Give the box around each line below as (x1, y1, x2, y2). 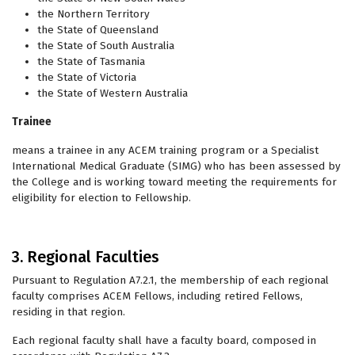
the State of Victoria (37, 71, 136, 84)
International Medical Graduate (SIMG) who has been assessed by (12, 159, 341, 173)
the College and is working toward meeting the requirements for (12, 175, 337, 189)
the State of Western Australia (37, 86, 188, 100)
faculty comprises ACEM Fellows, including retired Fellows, (12, 289, 303, 303)
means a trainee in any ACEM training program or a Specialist (12, 143, 319, 157)
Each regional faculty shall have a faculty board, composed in (12, 334, 316, 347)
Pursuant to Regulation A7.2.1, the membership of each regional (12, 273, 329, 287)
